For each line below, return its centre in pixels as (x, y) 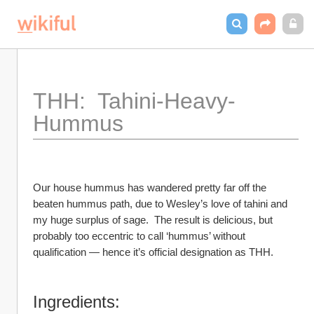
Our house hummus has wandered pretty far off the (150, 187)
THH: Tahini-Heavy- (134, 101)
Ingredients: (76, 302)
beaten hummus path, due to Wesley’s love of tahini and (160, 204)
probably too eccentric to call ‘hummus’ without (139, 236)
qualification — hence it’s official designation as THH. (153, 252)
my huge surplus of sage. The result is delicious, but (153, 220)
